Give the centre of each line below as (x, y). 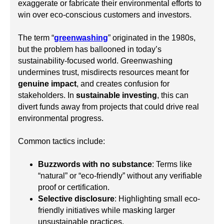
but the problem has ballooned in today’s (90, 49)
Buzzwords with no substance (95, 164)
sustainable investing (116, 95)
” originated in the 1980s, (152, 37)
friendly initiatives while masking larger (106, 210)
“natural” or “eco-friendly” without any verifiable (120, 175)
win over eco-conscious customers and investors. (105, 14)
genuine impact (47, 83)
